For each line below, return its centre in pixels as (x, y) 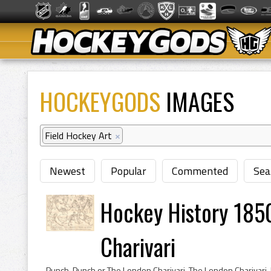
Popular (129, 171)
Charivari (138, 247)
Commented (200, 171)
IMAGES (197, 101)
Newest (67, 171)
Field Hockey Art (78, 135)
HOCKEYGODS (100, 101)
